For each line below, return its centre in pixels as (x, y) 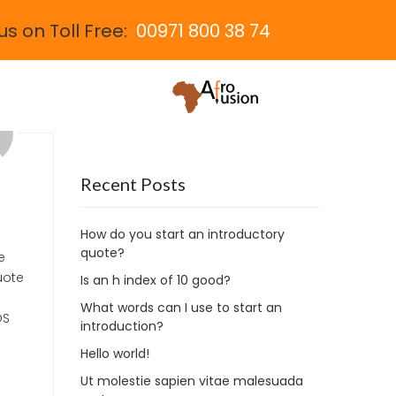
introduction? (122, 326)
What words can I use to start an (181, 308)
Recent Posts (133, 184)
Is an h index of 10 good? (156, 280)
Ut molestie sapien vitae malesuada (192, 381)
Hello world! (115, 354)
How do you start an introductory (183, 234)
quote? (103, 253)
